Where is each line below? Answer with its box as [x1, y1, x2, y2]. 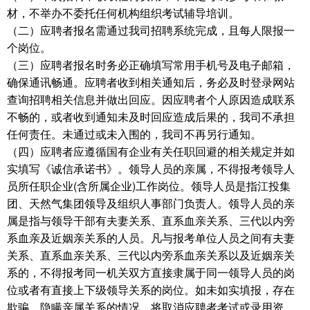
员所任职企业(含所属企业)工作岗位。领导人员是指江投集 [7, 178, 291, 194]
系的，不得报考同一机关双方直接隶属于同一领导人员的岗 [7, 264, 295, 280]
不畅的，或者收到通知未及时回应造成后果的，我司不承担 [7, 109, 295, 125]
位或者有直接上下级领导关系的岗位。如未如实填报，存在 [7, 282, 295, 298]
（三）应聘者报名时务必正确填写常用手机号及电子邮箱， [7, 57, 295, 73]
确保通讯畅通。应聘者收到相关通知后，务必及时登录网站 [7, 74, 295, 90]
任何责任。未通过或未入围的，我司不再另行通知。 [7, 126, 262, 142]
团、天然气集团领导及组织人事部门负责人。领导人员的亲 [7, 195, 295, 211]
